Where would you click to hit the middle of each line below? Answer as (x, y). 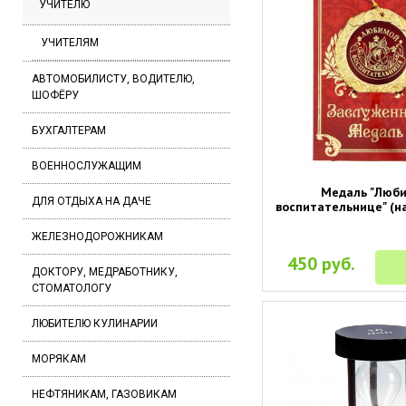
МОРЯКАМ (59, 359)
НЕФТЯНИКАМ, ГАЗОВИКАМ (104, 394)
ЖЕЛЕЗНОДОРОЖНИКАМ (97, 237)
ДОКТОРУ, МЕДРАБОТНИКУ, (105, 272)
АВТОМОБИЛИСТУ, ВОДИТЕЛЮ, (113, 79)
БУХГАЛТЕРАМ (69, 130)
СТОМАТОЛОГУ (72, 288)
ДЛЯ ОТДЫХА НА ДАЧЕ (92, 201)
